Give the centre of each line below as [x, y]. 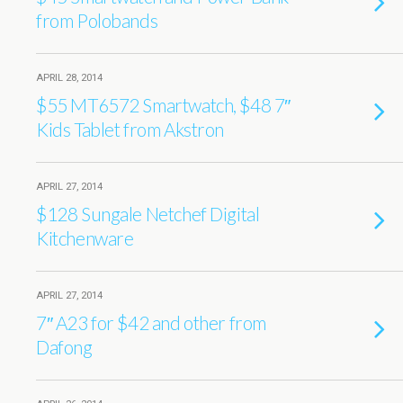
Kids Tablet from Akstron [130, 129]
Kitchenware [85, 238]
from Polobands [97, 20]
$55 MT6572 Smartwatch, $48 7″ [163, 105]
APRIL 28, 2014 [69, 78]
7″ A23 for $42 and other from [151, 322]
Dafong [64, 347]
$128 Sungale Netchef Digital [148, 214]
